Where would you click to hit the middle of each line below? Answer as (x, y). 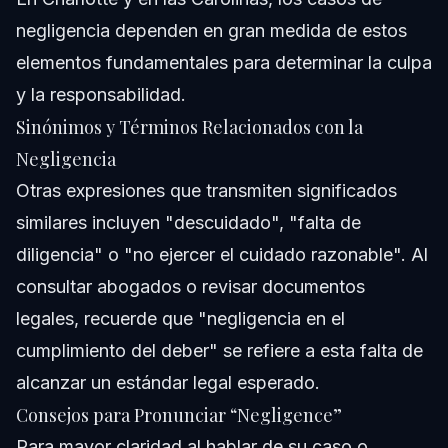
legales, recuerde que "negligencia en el (180, 318)
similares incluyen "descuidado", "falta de (188, 222)
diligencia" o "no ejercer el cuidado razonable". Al (222, 254)
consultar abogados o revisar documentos (190, 286)
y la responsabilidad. (101, 94)
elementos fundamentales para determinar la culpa (224, 62)
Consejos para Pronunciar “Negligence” (179, 414)
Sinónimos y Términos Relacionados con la (189, 126)
